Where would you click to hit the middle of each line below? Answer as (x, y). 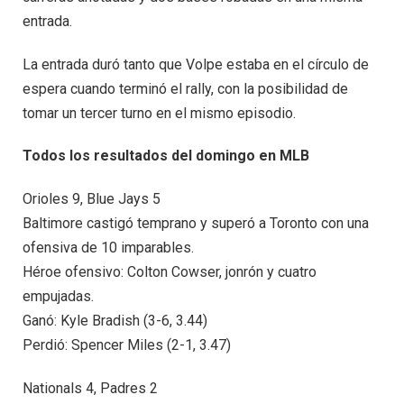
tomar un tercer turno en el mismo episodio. (159, 113)
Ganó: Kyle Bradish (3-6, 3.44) (115, 321)
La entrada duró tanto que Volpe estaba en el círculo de (196, 64)
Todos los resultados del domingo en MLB (166, 156)
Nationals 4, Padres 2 (90, 388)
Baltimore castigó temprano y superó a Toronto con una (196, 224)
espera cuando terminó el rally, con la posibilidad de (185, 88)
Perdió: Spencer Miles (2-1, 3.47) (127, 345)
